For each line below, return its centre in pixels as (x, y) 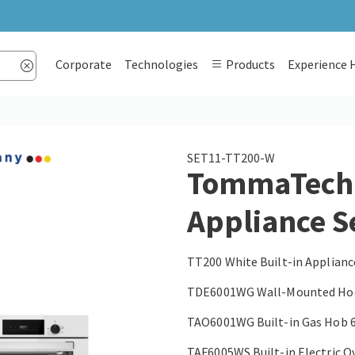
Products (249, 64)
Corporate (83, 64)
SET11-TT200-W (231, 158)
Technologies (161, 64)
